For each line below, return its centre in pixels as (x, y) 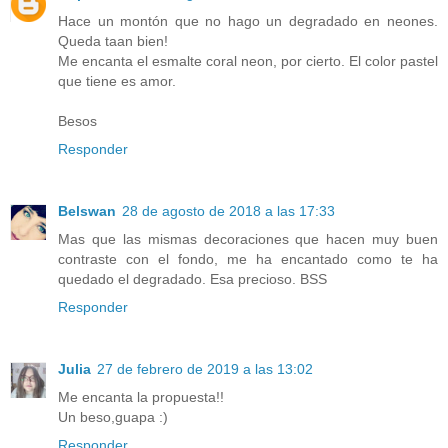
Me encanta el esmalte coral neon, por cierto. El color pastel (248, 60)
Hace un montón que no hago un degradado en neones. (248, 20)
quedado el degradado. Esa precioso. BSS (192, 278)
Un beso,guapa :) (113, 416)
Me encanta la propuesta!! (141, 396)
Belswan (87, 210)
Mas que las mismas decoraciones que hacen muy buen (248, 238)
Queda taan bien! (113, 40)
